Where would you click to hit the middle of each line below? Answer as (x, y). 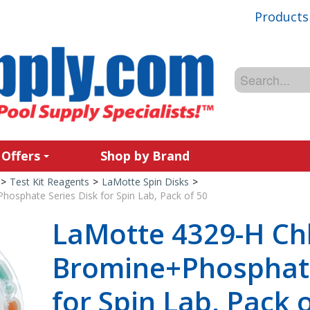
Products (282, 16)
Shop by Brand (145, 156)
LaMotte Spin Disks (145, 182)
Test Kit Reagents (49, 182)
